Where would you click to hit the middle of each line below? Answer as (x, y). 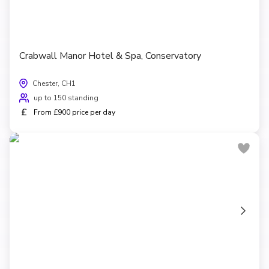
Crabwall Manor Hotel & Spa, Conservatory (110, 56)
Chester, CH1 (54, 83)
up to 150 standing (66, 98)
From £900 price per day (74, 112)
